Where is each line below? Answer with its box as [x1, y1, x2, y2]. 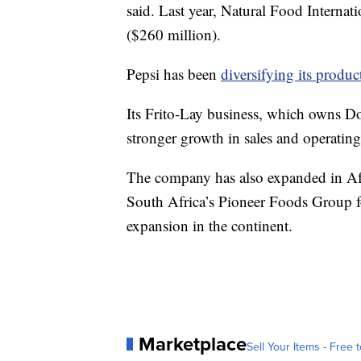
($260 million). [127, 24, 221, 44]
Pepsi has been [127, 64, 221, 84]
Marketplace [139, 330, 247, 358]
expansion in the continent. [127, 215, 293, 235]
